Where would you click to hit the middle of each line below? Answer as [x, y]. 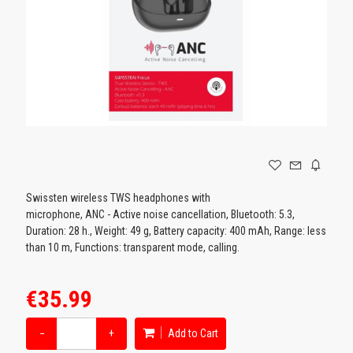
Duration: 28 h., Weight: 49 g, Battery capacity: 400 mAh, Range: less [176, 230]
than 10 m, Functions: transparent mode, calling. [133, 247]
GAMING [28, 28]
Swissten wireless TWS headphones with [119, 197]
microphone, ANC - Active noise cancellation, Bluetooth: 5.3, [161, 214]
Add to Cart [192, 333]
